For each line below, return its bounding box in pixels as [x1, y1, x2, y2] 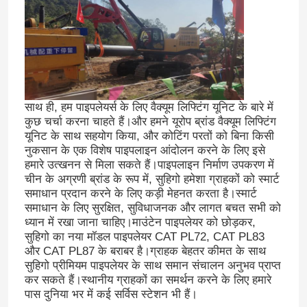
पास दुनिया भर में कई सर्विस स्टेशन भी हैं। [24, 287, 197, 301]
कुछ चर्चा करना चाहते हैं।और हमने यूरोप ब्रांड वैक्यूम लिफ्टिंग [24, 114, 276, 128]
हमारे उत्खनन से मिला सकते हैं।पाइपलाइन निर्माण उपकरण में [24, 158, 274, 171]
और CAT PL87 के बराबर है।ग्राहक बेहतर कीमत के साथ [24, 244, 266, 258]
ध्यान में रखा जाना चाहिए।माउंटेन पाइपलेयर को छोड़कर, [24, 215, 256, 229]
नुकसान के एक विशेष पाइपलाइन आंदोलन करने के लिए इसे [24, 143, 265, 157]
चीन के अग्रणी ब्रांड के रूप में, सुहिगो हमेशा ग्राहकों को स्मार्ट [24, 172, 280, 186]
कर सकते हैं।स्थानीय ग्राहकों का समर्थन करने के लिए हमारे [24, 273, 271, 286]
